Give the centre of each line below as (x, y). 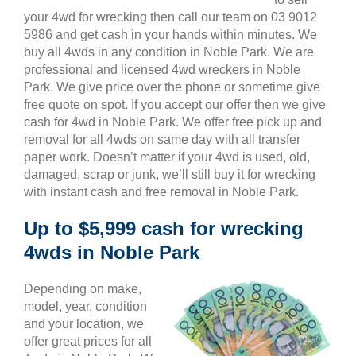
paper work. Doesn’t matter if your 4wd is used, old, (167, 157)
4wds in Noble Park (112, 252)
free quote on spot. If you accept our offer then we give (175, 104)
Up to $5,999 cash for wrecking (164, 228)
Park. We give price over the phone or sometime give (172, 87)
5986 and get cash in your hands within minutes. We (170, 35)
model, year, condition (85, 306)
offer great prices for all (88, 341)
